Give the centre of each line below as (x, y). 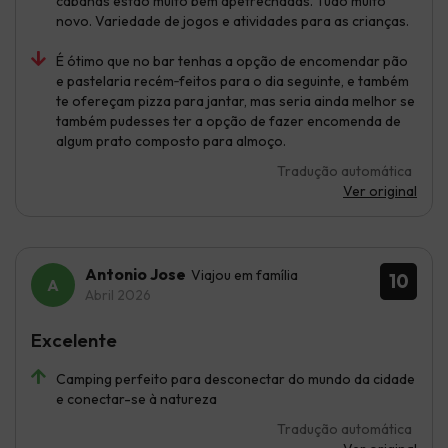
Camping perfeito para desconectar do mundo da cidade (235, 378)
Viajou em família (244, 274)
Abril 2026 (118, 294)
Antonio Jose (135, 273)
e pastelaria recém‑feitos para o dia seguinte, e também (232, 80)
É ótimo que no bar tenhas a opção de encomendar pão (232, 60)
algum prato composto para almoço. (171, 140)
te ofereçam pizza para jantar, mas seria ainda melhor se (235, 100)
